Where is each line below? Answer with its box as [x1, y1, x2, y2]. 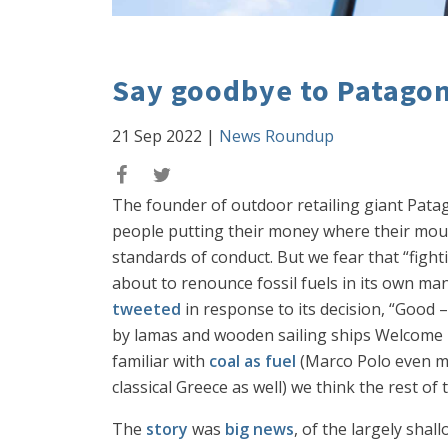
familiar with [112, 350, 209, 372]
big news [225, 418, 294, 440]
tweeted [112, 298, 181, 320]
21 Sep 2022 [112, 125, 202, 147]
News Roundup [219, 125, 334, 147]
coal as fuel [209, 350, 296, 372]
